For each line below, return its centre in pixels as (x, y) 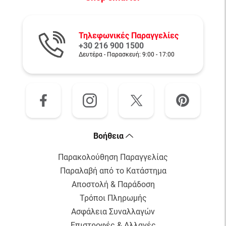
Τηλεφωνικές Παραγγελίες (128, 35)
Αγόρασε (113, 76)
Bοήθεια (109, 136)
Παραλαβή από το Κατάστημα (113, 171)
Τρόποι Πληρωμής (113, 198)
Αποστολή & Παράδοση (113, 185)
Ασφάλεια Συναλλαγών (113, 212)
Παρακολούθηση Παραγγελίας (113, 157)
